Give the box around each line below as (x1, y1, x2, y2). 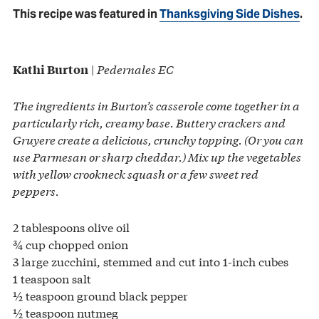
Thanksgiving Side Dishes (159, 6, 300, 21)
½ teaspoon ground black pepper (13, 286, 188, 303)
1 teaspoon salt (13, 269, 91, 286)
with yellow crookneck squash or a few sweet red (13, 164, 258, 182)
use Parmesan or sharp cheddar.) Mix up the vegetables (13, 147, 301, 164)
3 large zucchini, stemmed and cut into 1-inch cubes (13, 252, 288, 269)
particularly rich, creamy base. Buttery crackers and (13, 113, 286, 130)
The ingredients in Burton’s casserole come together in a (13, 96, 300, 113)
